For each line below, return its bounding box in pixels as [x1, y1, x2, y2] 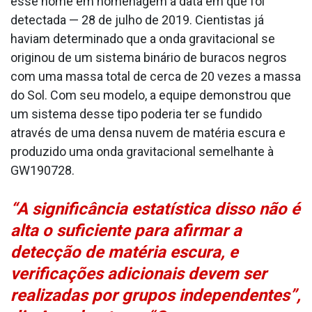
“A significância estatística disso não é [10, 199, 300, 219]
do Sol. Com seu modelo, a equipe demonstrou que [10, 88, 291, 103]
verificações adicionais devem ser [10, 264, 267, 284]
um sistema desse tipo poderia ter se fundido [10, 107, 262, 122]
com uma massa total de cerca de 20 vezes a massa [10, 69, 301, 84]
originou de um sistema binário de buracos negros [10, 50, 287, 65]
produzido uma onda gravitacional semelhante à [10, 144, 274, 159]
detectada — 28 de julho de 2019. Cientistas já [10, 13, 264, 28]
